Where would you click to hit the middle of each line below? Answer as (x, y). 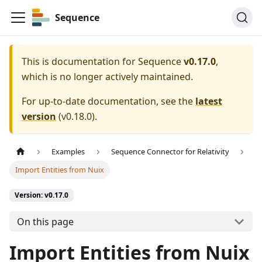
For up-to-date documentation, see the (108, 101)
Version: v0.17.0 (42, 195)
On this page (45, 221)
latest (209, 101)
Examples (68, 152)
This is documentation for (80, 61)
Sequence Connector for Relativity (170, 152)
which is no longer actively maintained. (107, 77)
